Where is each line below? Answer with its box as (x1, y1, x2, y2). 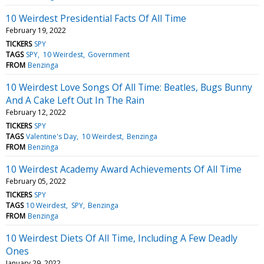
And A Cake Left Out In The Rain (6, 93, 144, 107)
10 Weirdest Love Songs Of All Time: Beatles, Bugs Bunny (6, 80, 252, 94)
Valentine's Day (26, 131, 77, 141)
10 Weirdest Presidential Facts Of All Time (6, 11, 186, 25)
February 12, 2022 (6, 107, 66, 117)
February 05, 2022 (6, 176, 66, 186)
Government (87, 49, 130, 60)
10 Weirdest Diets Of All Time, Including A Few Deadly (6, 231, 237, 245)
